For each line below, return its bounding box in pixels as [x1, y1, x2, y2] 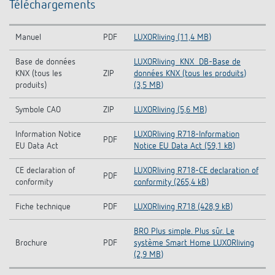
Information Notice [15, 130, 81, 139]
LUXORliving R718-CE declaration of [134, 166, 258, 175]
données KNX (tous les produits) [134, 69, 246, 78]
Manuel [15, 33, 41, 42]
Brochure [15, 238, 47, 247]
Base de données [15, 57, 76, 66]
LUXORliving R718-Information [134, 130, 239, 139]
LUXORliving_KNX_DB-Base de [134, 57, 241, 66]
